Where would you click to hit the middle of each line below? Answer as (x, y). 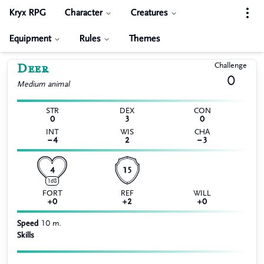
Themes (145, 39)
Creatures (149, 13)
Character (84, 13)
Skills (26, 235)
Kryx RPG (28, 13)
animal (59, 84)
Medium (31, 84)
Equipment (30, 39)
